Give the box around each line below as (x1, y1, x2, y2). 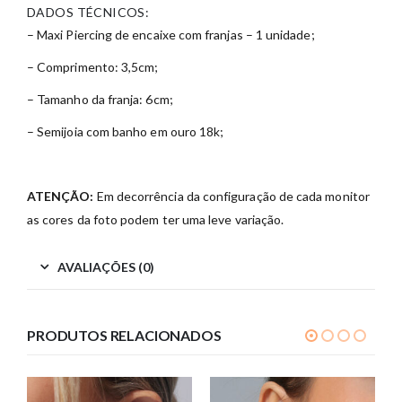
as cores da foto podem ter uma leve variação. (27, 212, 284, 228)
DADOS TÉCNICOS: (27, 4, 150, 21)
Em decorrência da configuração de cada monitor (93, 188, 370, 205)
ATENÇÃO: (27, 188, 94, 205)
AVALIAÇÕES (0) (57, 259, 154, 275)
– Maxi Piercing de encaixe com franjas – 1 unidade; (27, 27, 315, 43)
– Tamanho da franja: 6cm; (27, 92, 173, 108)
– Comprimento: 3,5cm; (27, 59, 159, 75)
